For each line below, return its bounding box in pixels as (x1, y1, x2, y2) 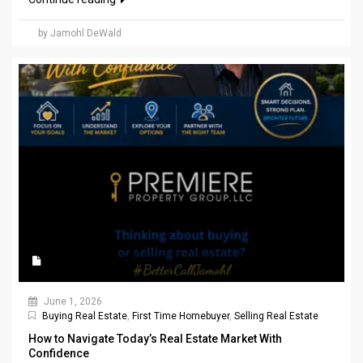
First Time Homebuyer (132, 310, 229, 322)
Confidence (28, 347, 89, 361)
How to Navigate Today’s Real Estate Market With (28, 332, 282, 346)
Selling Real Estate (234, 310, 318, 322)
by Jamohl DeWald (38, 28, 122, 40)
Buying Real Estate (42, 310, 127, 322)
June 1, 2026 (41, 296, 102, 308)
